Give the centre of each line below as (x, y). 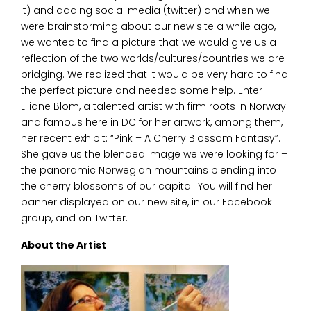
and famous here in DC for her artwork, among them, (152, 122)
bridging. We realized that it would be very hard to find (154, 74)
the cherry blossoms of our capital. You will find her (146, 186)
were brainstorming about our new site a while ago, (148, 26)
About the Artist (64, 245)
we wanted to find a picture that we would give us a (149, 42)
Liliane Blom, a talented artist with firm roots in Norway (153, 106)
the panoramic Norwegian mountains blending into (149, 170)
